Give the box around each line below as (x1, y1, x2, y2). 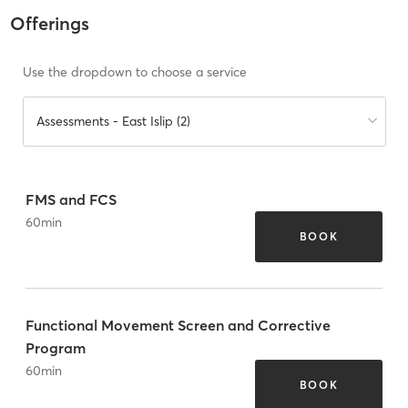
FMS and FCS (25, 189, 117, 209)
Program (25, 338, 86, 357)
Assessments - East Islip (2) (36, 113, 190, 130)
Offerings (9, 12, 89, 36)
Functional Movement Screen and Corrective (25, 315, 331, 334)
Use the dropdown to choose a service (22, 64, 247, 81)
